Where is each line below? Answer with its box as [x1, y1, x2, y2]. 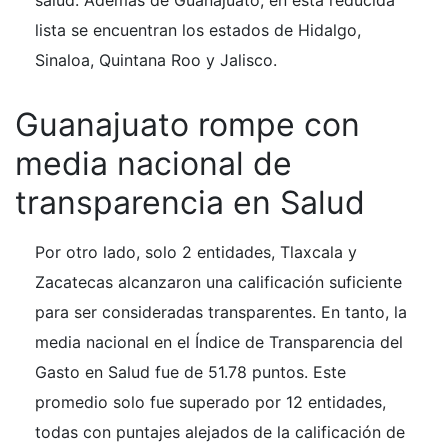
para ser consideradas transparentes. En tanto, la [35, 302, 407, 322]
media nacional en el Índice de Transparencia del [35, 332, 403, 352]
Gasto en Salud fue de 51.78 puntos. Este [35, 362, 346, 382]
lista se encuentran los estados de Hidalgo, [35, 20, 361, 40]
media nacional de [15, 144, 292, 183]
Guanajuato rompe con [15, 105, 360, 144]
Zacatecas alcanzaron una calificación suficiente [35, 272, 402, 292]
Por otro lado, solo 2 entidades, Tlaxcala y [35, 242, 357, 262]
